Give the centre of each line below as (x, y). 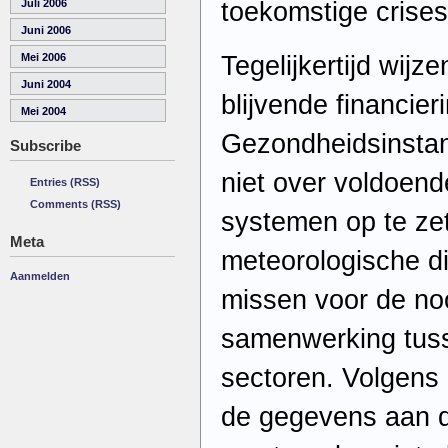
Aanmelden (40, 275)
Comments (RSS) (75, 204)
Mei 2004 (43, 111)
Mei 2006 (43, 57)
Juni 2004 (46, 84)
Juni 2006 (46, 30)
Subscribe (45, 146)
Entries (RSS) (65, 182)
